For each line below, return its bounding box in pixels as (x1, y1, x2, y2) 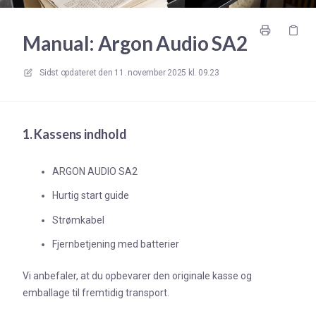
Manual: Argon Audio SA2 (23, 30, 248, 55)
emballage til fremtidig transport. (23, 287, 169, 299)
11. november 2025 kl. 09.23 (114, 67, 219, 78)
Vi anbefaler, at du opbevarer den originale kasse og (23, 270, 252, 282)
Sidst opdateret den (39, 67, 113, 78)
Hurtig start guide (52, 190, 129, 202)
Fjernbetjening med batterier (52, 238, 179, 250)
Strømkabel (52, 214, 104, 226)
